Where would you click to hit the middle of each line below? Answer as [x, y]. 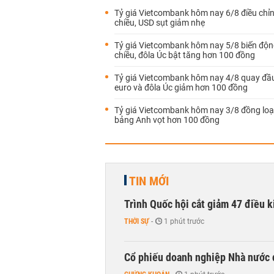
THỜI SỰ [137, 221]
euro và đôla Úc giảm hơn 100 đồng [181, 87]
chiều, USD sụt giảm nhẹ [160, 23]
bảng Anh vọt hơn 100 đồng [167, 120]
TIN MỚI [149, 181]
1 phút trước [184, 221]
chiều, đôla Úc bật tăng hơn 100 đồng [185, 55]
